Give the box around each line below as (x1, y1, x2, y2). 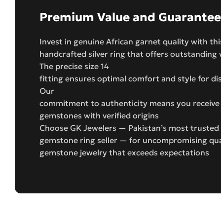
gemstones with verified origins (39, 110, 159, 120)
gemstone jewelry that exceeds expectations (39, 147, 209, 157)
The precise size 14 (39, 61, 109, 71)
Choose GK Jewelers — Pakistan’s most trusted (39, 122, 219, 133)
